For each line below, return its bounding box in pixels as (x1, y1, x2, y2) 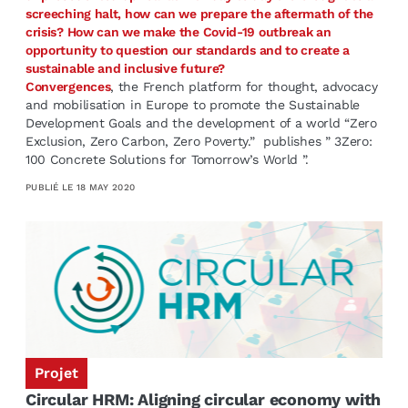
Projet (34, 363, 78, 382)
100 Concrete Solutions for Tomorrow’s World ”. (25, 151, 313, 167)
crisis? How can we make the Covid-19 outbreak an (25, 24, 331, 39)
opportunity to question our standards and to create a (25, 42, 351, 57)
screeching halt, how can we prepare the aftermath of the (25, 5, 374, 21)
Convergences (25, 78, 111, 94)
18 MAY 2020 (76, 181, 136, 192)
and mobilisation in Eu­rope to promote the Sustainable (25, 97, 361, 112)
